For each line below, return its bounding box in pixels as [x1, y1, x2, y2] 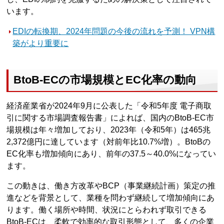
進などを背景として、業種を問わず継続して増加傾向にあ [6, 193, 215, 202]
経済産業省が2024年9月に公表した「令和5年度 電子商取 [6, 101, 212, 110]
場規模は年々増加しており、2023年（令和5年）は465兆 [6, 125, 211, 134]
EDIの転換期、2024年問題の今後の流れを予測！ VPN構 [12, 27, 215, 36]
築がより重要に [12, 39, 69, 48]
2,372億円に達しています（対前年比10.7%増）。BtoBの [6, 137, 211, 146]
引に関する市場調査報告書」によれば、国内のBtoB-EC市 [6, 113, 214, 122]
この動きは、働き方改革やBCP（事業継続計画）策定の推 [6, 181, 216, 190]
